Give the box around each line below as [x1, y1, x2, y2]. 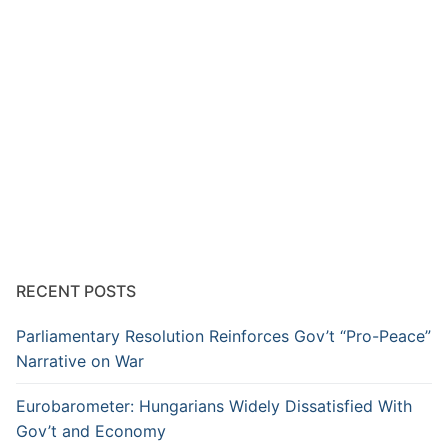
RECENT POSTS [16, 280, 136, 301]
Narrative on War [16, 350, 144, 371]
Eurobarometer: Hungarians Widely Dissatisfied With [16, 395, 412, 416]
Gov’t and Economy [16, 420, 166, 441]
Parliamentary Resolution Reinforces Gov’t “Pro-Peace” [16, 325, 431, 346]
